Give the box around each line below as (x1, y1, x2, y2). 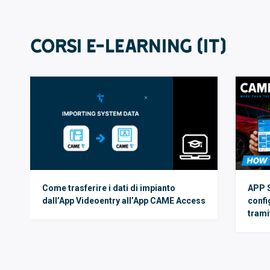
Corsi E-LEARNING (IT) (30, 34, 227, 57)
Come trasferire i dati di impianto (42, 183, 175, 193)
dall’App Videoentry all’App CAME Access (42, 196, 206, 206)
